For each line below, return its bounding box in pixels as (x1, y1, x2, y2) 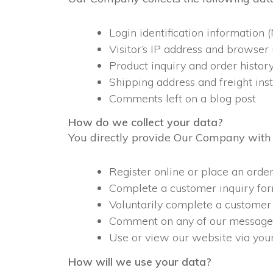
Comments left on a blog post (109, 91, 256, 105)
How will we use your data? (68, 254, 211, 269)
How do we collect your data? (68, 115, 223, 129)
